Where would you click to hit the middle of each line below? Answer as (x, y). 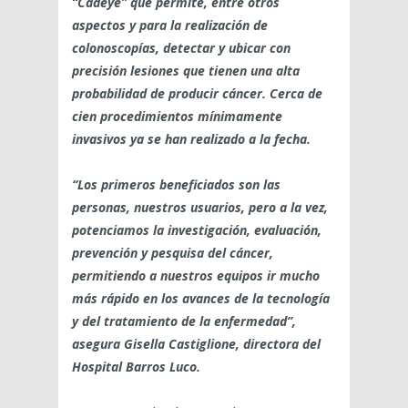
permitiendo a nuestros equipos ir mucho (196, 276)
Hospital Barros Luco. (136, 367)
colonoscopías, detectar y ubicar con (181, 48)
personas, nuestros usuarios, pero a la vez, (200, 208)
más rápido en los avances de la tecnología (201, 299)
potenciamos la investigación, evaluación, (197, 230)
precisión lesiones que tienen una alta (186, 71)
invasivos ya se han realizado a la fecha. (191, 139)
